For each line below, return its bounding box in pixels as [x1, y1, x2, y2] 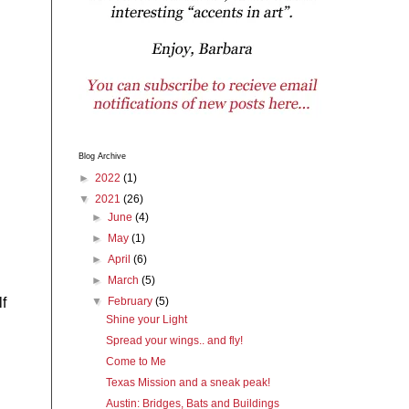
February [108, 295, 156, 309]
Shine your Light [105, 313, 187, 327]
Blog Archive [79, 152, 126, 162]
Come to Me [105, 355, 166, 369]
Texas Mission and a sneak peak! [105, 376, 270, 390]
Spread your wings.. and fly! [105, 334, 243, 348]
